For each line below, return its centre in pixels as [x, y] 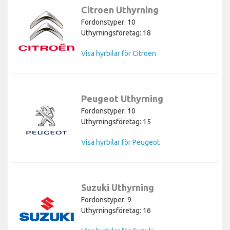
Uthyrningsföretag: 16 [116, 210]
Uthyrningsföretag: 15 [116, 121]
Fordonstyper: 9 [106, 199]
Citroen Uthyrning [120, 9]
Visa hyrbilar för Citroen [119, 53]
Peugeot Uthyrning [122, 98]
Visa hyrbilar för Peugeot [120, 142]
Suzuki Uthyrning [118, 187]
